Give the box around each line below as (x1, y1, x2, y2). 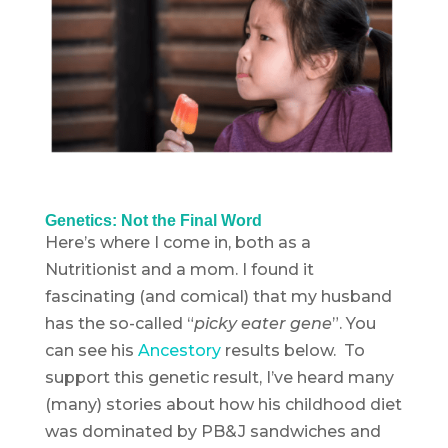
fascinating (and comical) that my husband (44, 286, 392, 306)
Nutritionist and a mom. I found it (44, 259, 314, 279)
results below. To (220, 340, 365, 360)
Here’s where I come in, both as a (44, 232, 311, 252)
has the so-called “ (44, 313, 194, 333)
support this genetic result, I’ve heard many (44, 367, 394, 387)
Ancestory (137, 340, 221, 360)
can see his (44, 340, 138, 360)
